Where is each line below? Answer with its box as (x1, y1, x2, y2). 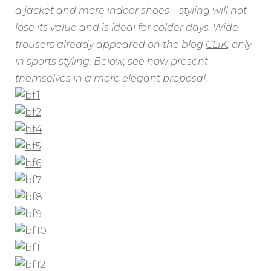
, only (227, 39, 252, 51)
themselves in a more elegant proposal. (15, 73, 207, 85)
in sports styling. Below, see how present (15, 56, 208, 68)
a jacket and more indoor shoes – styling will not (15, 5, 247, 17)
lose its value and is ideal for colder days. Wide (15, 22, 238, 34)
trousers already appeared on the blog (15, 39, 206, 51)
